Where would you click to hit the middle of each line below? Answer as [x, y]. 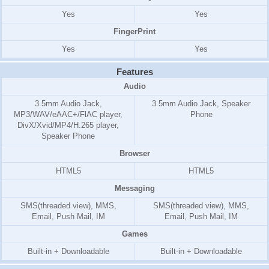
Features [134, 72]
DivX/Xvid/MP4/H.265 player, [68, 125]
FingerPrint [134, 32]
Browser [134, 154]
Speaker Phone [68, 136]
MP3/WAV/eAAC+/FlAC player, [68, 115]
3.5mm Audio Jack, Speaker [201, 104]
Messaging [134, 189]
